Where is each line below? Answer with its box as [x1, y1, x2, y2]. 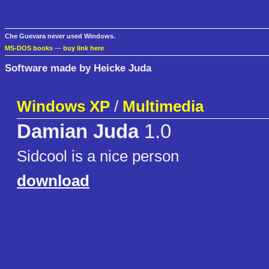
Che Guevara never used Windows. [5, 32, 115, 40]
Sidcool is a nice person [17, 147, 179, 166]
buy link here [63, 44, 104, 52]
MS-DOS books [5, 44, 53, 52]
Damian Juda [17, 121, 139, 143]
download [17, 172, 89, 190]
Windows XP [17, 97, 110, 116]
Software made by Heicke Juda [5, 61, 151, 74]
